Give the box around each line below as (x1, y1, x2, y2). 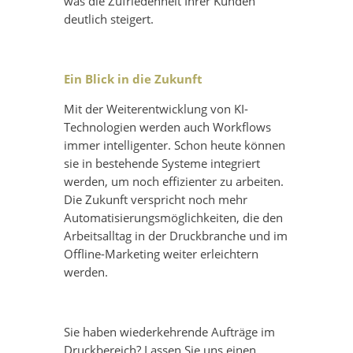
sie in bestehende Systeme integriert (63, 155, 260, 172)
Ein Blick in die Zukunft (63, 71, 203, 87)
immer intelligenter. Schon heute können (63, 137, 285, 154)
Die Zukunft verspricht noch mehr (63, 191, 247, 208)
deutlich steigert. (63, 11, 154, 28)
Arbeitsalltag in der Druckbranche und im (63, 228, 288, 244)
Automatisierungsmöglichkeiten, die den (63, 210, 283, 226)
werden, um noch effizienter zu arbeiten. (63, 173, 284, 190)
